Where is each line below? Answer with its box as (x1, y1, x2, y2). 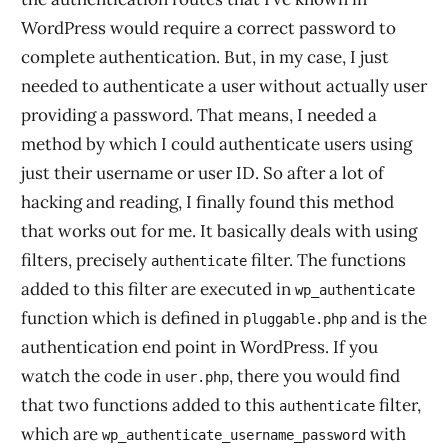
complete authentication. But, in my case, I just (21, 46, 389, 68)
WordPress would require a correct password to (21, 17, 396, 39)
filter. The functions (247, 249, 406, 271)
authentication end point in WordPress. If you (21, 336, 378, 358)
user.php (165, 369, 229, 385)
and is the (347, 307, 427, 329)
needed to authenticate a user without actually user (21, 75, 427, 97)
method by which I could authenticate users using (21, 133, 412, 155)
